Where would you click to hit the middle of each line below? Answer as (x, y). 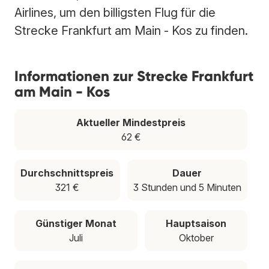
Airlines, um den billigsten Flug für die (115, 12)
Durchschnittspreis (67, 173)
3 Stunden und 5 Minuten (187, 187)
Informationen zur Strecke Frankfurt (134, 76)
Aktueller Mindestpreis (131, 122)
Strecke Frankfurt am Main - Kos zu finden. (131, 30)
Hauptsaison (196, 223)
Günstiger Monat (76, 223)
